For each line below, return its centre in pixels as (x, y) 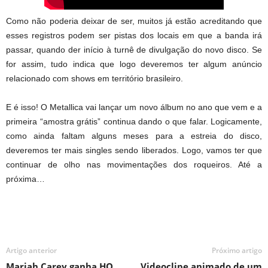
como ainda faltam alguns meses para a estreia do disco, (134, 135)
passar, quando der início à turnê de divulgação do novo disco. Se (134, 49)
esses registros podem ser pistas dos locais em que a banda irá (134, 35)
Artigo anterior (31, 250)
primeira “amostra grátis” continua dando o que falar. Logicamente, (134, 121)
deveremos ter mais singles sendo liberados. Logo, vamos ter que (134, 150)
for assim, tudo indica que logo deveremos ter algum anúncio (134, 64)
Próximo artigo (237, 250)
